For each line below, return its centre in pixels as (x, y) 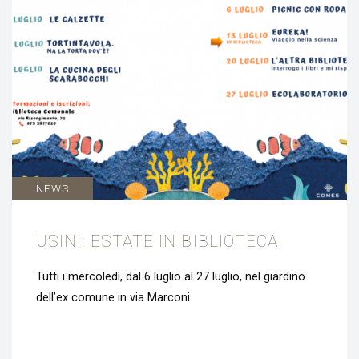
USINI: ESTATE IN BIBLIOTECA (157, 241)
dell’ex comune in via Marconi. (114, 298)
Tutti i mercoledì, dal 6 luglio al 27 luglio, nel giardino (171, 277)
